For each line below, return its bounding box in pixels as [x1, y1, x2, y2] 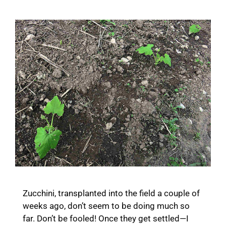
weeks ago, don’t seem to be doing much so [23, 200, 190, 211]
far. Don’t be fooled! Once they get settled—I [23, 213, 189, 223]
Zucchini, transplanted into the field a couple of [23, 188, 200, 198]
